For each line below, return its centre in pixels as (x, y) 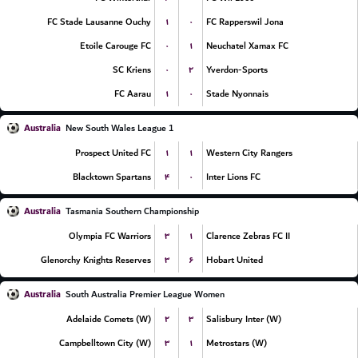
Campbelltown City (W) (105, 343)
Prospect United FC (113, 153)
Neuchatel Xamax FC (247, 46)
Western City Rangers (249, 153)
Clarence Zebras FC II (248, 236)
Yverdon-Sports (237, 70)
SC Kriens (132, 70)
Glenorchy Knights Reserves (96, 260)
